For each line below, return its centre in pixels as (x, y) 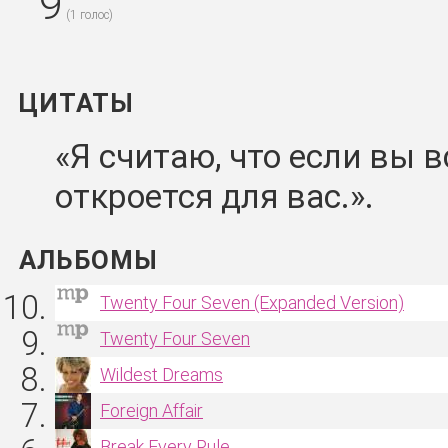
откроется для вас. (202, 197)
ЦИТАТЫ (80, 103)
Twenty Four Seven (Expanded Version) (252, 302)
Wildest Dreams (161, 374)
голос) (95, 15)
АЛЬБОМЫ (92, 260)
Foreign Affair (151, 410)
